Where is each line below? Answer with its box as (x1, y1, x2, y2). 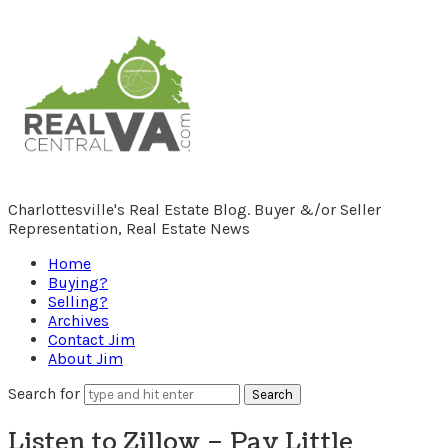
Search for (8, 383, 84, 403)
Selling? (48, 291, 108, 311)
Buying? (48, 272, 108, 292)
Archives (48, 310, 109, 330)
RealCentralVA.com (7, 20, 324, 66)
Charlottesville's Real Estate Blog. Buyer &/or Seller (8, 199, 381, 219)
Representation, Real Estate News (8, 218, 250, 238)
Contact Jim (48, 329, 135, 349)
